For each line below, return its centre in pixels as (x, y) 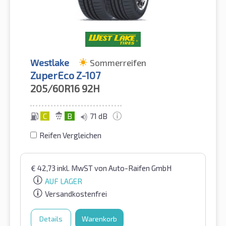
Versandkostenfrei (76, 194)
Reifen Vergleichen (70, 135)
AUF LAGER (64, 181)
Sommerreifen (118, 62)
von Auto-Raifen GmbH (133, 168)
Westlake (50, 62)
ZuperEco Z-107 (65, 75)
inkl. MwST (76, 168)
